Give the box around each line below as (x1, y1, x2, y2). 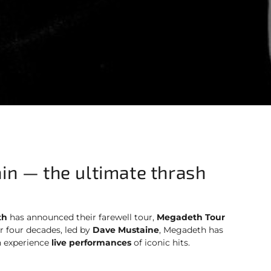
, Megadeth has (159, 224, 223, 235)
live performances (51, 237, 131, 248)
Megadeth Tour (157, 211, 225, 223)
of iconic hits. (131, 237, 190, 248)
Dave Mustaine (93, 224, 159, 235)
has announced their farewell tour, (7, 211, 157, 223)
